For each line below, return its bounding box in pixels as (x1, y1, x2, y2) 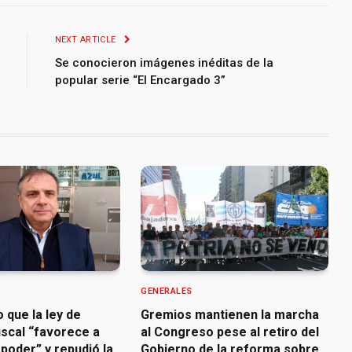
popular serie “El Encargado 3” (54, 72, 225, 87)
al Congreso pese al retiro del (141, 324, 319, 340)
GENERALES (141, 286, 192, 297)
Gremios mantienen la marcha (141, 307, 319, 323)
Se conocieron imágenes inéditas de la (54, 55, 273, 70)
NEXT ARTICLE (54, 34, 119, 45)
